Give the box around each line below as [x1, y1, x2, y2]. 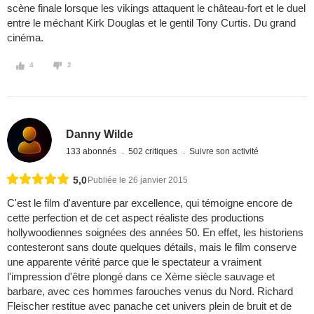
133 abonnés [66, 146, 119, 156]
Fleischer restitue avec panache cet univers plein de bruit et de [7, 300, 292, 313]
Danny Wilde [66, 128, 134, 140]
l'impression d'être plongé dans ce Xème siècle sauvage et [7, 271, 275, 283]
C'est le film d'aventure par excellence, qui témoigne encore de [7, 197, 292, 210]
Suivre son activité [189, 146, 259, 156]
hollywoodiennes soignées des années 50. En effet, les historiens [7, 226, 303, 239]
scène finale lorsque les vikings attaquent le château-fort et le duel [7, 2, 306, 15]
